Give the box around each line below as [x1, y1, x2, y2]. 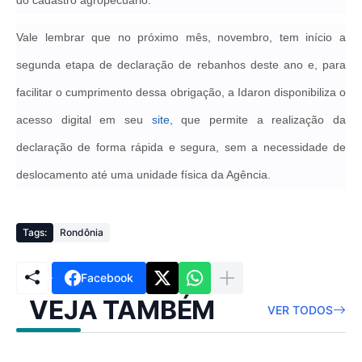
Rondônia [60, 226, 103, 238]
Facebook [81, 271, 133, 284]
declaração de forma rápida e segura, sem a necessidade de [16, 140, 346, 154]
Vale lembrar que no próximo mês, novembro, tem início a [16, 30, 346, 44]
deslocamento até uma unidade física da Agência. [16, 167, 271, 181]
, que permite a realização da [169, 112, 347, 126]
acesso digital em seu [16, 112, 152, 126]
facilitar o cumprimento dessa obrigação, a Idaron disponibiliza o [16, 85, 346, 99]
